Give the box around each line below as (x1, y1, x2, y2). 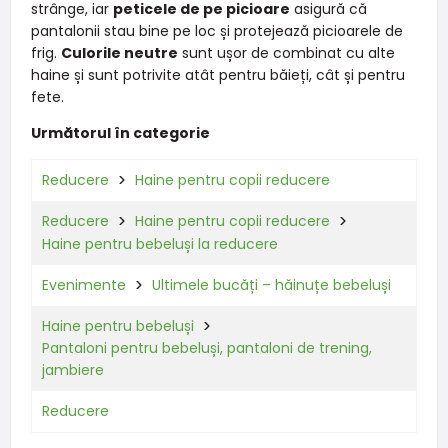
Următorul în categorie (30, 122, 210, 143)
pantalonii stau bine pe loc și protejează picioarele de (30, 20, 403, 41)
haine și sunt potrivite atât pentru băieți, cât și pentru (30, 64, 405, 85)
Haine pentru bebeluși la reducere (41, 234, 278, 255)
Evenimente (41, 275, 126, 296)
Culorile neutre (60, 42, 178, 63)
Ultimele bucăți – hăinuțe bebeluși (151, 275, 391, 296)
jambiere (41, 360, 104, 381)
